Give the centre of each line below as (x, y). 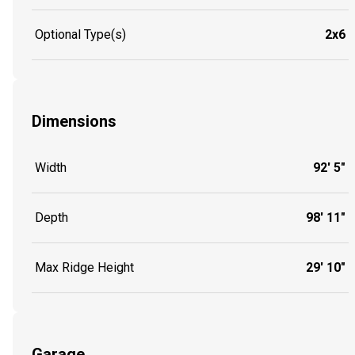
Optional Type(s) (80, 34)
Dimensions (74, 121)
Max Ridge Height (84, 268)
